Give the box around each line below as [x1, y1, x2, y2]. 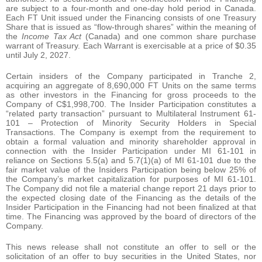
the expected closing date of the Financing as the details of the [6, 192, 256, 202]
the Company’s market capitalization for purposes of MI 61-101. [6, 174, 256, 184]
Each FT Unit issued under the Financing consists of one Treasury [6, 12, 256, 22]
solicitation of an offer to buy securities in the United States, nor [6, 251, 256, 261]
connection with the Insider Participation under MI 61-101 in [6, 146, 256, 156]
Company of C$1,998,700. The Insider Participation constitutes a [6, 99, 256, 109]
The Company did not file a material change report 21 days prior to [6, 183, 256, 193]
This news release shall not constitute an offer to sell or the [6, 242, 256, 251]
